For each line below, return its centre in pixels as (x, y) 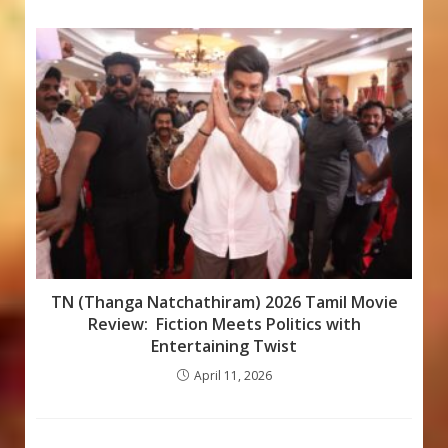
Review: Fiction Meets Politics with (224, 324)
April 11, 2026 (232, 376)
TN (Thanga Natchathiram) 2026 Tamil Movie (224, 302)
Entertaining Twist (224, 346)
